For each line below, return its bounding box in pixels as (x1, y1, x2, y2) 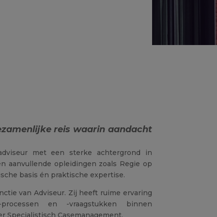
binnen (126, 200, 152, 209)
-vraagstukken (66, 200, 117, 209)
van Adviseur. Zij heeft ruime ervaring (19, 188, 152, 198)
